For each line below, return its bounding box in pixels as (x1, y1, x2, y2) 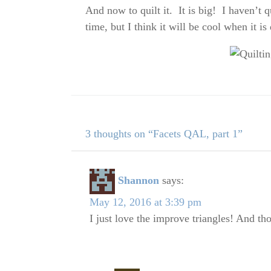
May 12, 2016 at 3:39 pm (89, 196, 201, 209)
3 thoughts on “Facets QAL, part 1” (85, 128, 243, 140)
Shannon (117, 174, 159, 187)
